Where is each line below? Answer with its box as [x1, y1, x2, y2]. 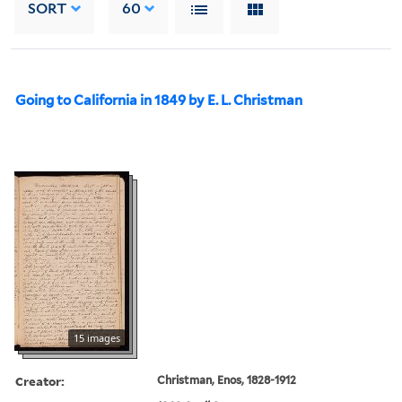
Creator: [15, 371, 65, 389]
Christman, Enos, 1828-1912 [157, 372, 297, 387]
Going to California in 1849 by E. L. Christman [15, 92, 302, 109]
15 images [74, 330, 120, 345]
